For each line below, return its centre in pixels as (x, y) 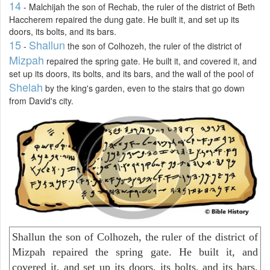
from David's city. (41, 100)
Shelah (26, 86)
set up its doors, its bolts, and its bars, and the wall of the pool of (131, 73)
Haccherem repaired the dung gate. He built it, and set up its (124, 19)
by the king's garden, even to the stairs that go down (144, 88)
